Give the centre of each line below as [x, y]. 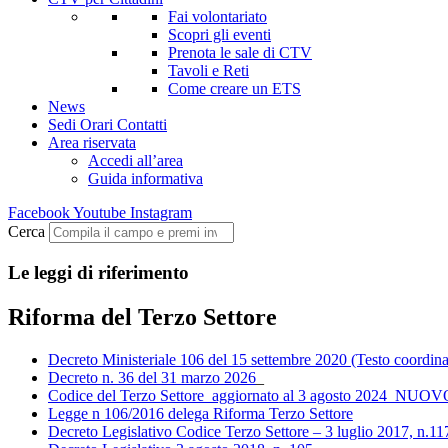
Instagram [161, 212]
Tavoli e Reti [208, 70]
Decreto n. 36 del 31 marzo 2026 [152, 377]
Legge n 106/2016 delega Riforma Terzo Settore [200, 413]
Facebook [39, 212]
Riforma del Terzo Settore [142, 316]
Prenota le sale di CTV [240, 52]
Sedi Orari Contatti [107, 124]
